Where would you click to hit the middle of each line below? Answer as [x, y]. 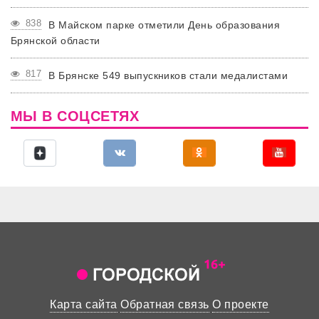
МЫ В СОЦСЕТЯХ [75, 116]
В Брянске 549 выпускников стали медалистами [168, 75]
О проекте [241, 304]
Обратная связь [165, 304]
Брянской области [56, 40]
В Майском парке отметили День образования [164, 25]
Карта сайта [84, 304]
